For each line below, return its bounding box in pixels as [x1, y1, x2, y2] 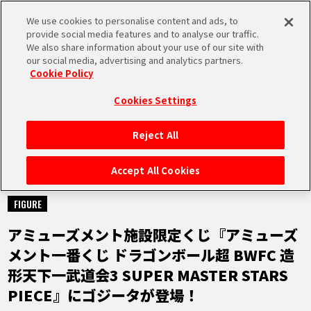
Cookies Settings [114, 94, 197, 107]
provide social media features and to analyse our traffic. [26, 27, 260, 40]
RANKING [45, 225, 107, 251]
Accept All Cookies [110, 164, 201, 177]
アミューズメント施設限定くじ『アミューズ [8, 224, 299, 245]
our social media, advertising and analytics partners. [26, 53, 244, 67]
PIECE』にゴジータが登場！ [8, 284, 199, 305]
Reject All [132, 128, 179, 142]
